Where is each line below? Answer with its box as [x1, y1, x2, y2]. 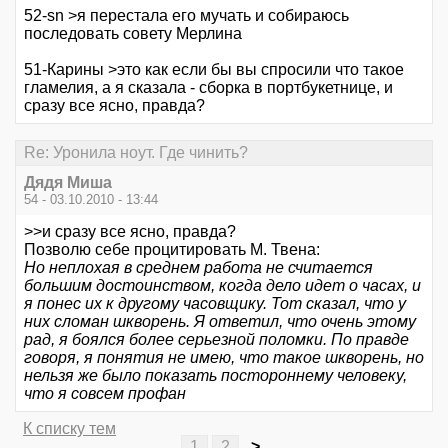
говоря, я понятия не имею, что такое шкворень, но [24, 348, 424, 366]
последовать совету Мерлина [24, 24, 242, 42]
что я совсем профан [24, 384, 186, 402]
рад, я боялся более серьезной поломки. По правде [24, 330, 409, 348]
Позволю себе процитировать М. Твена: [24, 240, 320, 258]
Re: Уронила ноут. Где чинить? [24, 143, 248, 161]
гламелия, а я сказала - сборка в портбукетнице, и [24, 78, 393, 96]
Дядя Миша [24, 173, 112, 191]
